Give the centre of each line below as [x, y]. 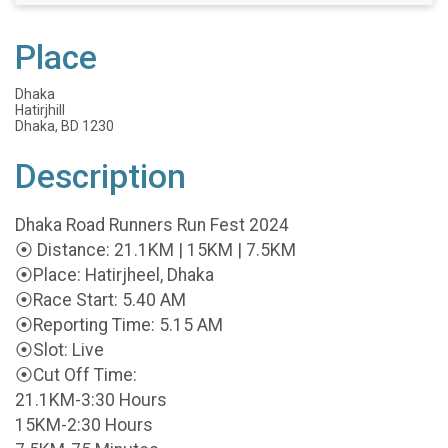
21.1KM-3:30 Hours [91, 399]
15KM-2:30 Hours [84, 424]
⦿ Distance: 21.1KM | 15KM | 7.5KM [155, 249]
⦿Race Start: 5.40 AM [100, 299]
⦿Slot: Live [59, 349]
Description [100, 176]
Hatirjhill [40, 110]
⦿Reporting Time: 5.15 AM [119, 324]
